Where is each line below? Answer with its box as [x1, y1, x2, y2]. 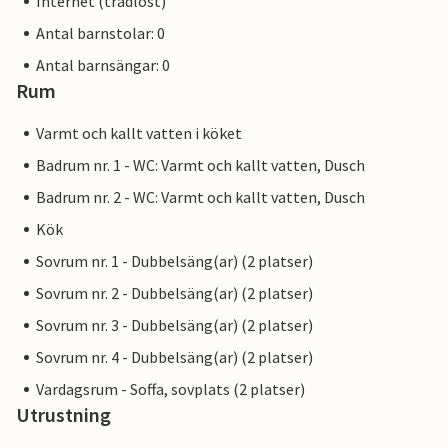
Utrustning [16, 402, 111, 428]
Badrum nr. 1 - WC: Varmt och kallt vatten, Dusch [36, 155, 365, 176]
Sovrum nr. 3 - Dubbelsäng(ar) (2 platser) [36, 315, 313, 336]
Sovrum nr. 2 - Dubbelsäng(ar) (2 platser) [36, 283, 313, 304]
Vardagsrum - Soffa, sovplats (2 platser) [36, 379, 305, 400]
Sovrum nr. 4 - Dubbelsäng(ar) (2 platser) [36, 347, 313, 368]
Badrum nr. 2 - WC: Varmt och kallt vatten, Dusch [36, 187, 365, 208]
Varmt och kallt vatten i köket [36, 123, 242, 144]
